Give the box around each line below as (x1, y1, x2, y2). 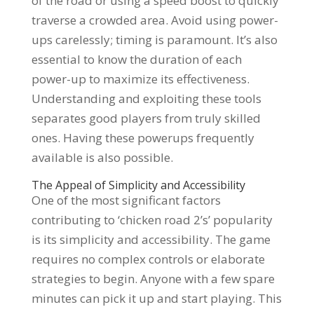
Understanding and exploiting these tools (31, 90, 261, 107)
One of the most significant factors (31, 192, 221, 208)
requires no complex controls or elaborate (31, 251, 265, 267)
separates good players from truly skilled (31, 110, 261, 126)
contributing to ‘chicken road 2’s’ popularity (31, 212, 273, 228)
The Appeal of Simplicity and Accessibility (31, 177, 245, 193)
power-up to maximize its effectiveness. (31, 71, 250, 87)
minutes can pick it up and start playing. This (31, 290, 282, 306)
